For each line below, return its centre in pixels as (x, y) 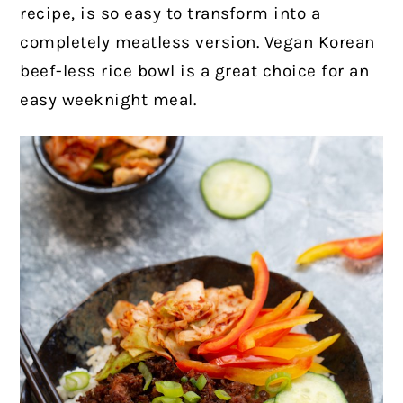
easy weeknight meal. (108, 99)
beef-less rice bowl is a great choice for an (195, 71)
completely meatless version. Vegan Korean (197, 42)
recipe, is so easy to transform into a (170, 13)
